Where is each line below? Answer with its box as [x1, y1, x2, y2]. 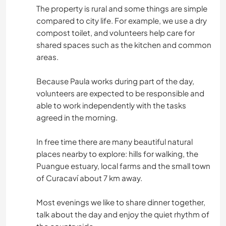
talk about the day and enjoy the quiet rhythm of [36, 209, 209, 219]
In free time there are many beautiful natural [36, 136, 193, 146]
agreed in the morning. [36, 112, 118, 122]
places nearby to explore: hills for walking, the [36, 148, 198, 158]
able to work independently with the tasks [36, 100, 186, 110]
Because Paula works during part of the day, [36, 76, 194, 86]
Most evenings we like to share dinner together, [36, 197, 205, 207]
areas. [36, 51, 59, 62]
